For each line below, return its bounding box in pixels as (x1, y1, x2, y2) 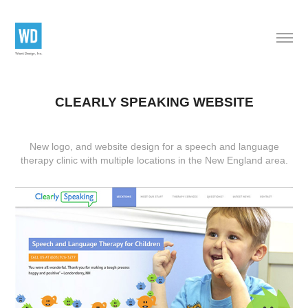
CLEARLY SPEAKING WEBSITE (54, 94, 254, 109)
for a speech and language (159, 140, 279, 152)
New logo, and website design (29, 140, 159, 152)
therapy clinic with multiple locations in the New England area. (20, 154, 288, 166)
